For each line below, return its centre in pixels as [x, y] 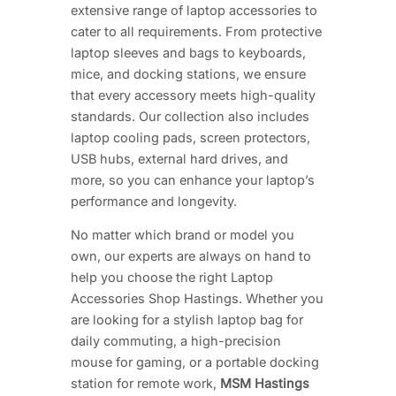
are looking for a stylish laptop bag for [187, 320]
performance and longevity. [154, 201]
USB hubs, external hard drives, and [179, 158]
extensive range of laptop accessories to [194, 10]
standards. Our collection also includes [190, 116]
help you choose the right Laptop [172, 278]
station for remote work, [145, 384]
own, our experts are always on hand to [191, 256]
